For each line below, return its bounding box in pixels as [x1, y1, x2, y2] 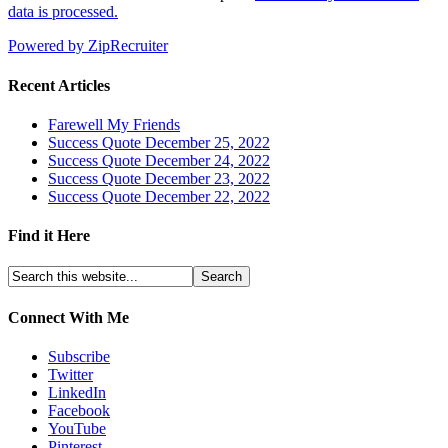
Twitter [48, 365, 93, 383]
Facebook [48, 401, 110, 419]
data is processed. [8, 3, 118, 21]
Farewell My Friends [48, 115, 180, 133]
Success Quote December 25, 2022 [48, 133, 270, 151]
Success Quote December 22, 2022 [48, 187, 270, 205]
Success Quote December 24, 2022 [48, 151, 270, 169]
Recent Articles [8, 76, 110, 94]
